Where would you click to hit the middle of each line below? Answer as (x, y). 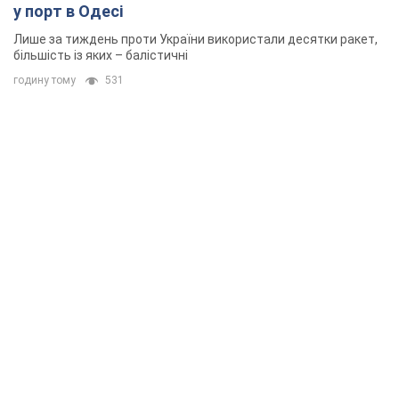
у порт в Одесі (68, 12)
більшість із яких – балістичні (101, 56)
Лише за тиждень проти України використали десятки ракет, (195, 40)
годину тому (45, 81)
